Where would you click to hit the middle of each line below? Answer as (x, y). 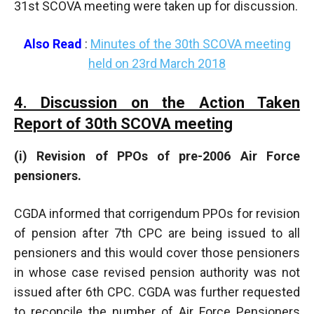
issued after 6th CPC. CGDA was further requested (157, 292)
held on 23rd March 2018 (157, 63)
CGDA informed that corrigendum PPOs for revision (157, 213)
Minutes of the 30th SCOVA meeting (190, 43)
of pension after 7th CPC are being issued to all (157, 233)
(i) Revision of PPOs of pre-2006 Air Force (157, 156)
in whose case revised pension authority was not (157, 272)
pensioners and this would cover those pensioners (157, 252)
